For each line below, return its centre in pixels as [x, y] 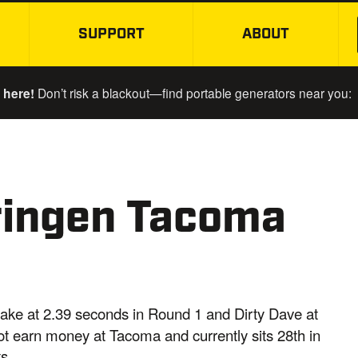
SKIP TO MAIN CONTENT [266, 44]
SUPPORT [111, 34]
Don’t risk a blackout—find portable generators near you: [193, 92]
